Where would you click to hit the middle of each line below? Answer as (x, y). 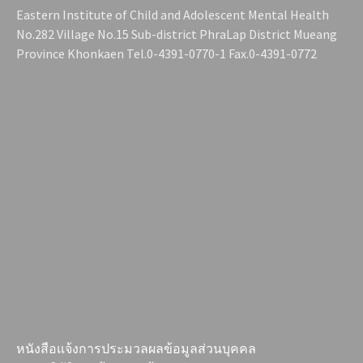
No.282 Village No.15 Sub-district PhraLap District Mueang (177, 34)
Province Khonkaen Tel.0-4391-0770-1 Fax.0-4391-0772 (167, 54)
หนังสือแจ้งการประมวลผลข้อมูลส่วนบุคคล (136, 348)
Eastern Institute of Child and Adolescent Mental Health (173, 15)
